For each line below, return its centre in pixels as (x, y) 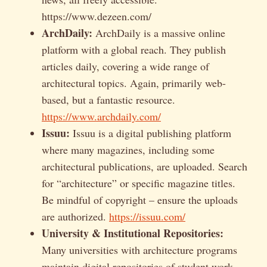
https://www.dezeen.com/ (97, 16)
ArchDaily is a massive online (159, 32)
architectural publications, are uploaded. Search (145, 166)
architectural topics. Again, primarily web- (134, 83)
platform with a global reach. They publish (134, 49)
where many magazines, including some (128, 149)
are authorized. (75, 216)
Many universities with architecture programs (139, 249)
